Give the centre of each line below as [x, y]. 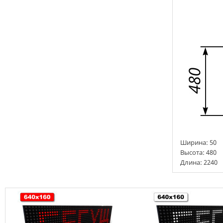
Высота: [193, 152]
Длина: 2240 [199, 162]
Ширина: [195, 142]
